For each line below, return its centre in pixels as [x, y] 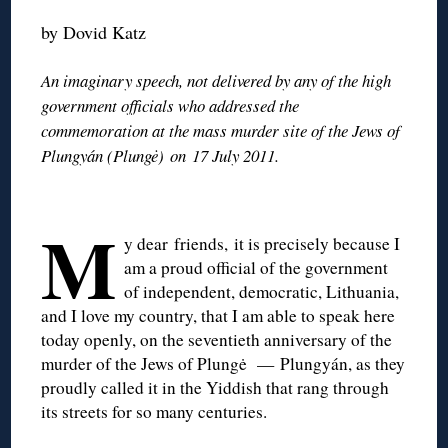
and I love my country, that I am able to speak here [218, 315]
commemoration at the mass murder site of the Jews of [221, 130]
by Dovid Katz [94, 31]
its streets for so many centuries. [154, 411]
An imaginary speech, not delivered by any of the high [216, 80]
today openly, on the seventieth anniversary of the [217, 339]
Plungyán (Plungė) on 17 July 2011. [160, 155]
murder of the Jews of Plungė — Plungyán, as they [223, 363]
